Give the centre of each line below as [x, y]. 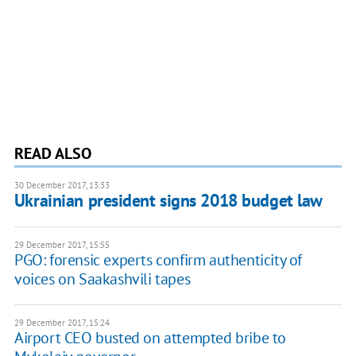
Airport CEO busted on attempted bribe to [150, 338]
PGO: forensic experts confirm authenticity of [158, 260]
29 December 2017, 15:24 [62, 323]
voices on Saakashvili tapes [102, 279]
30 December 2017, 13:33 [62, 186]
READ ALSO [52, 154]
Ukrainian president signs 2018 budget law [168, 201]
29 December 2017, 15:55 [62, 245]
